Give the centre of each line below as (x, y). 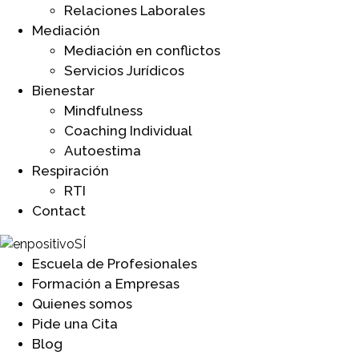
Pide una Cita (75, 323)
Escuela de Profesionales (115, 263)
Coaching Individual (128, 130)
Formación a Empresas (106, 283)
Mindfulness (103, 110)
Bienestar (63, 90)
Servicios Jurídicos (124, 70)
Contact (59, 210)
